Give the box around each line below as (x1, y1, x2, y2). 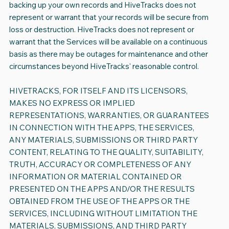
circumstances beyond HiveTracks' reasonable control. (9, 61, 199, 72)
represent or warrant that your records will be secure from (9, 12, 209, 22)
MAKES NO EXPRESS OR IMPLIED (9, 98, 135, 108)
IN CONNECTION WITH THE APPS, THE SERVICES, (9, 123, 194, 133)
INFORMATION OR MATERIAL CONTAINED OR (9, 172, 182, 182)
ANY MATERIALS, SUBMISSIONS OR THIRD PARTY (9, 135, 198, 145)
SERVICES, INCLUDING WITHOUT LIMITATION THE (9, 209, 197, 219)
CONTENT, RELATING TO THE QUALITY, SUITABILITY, (9, 147, 203, 157)
